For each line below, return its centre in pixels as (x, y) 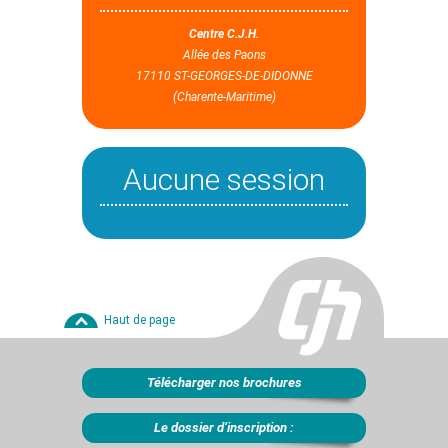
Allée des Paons (224, 50)
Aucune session (224, 175)
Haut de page (139, 315)
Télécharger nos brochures (224, 378)
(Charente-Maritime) (224, 92)
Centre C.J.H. (224, 29)
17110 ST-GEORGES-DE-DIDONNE (224, 71)
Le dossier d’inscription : (224, 423)
